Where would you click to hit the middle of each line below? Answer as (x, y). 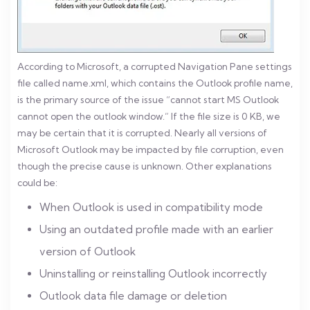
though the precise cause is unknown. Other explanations (145, 166)
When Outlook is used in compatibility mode (151, 207)
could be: (37, 183)
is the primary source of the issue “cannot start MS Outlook (148, 100)
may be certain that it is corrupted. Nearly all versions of (142, 133)
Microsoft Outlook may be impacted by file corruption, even (151, 149)
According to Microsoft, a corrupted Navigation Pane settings (155, 66)
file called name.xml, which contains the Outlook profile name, (155, 83)
